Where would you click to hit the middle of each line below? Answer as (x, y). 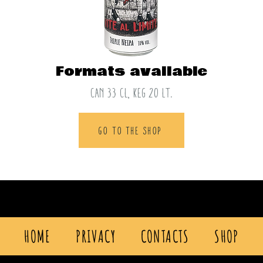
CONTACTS (165, 236)
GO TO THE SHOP (130, 130)
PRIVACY (96, 236)
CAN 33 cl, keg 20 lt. (131, 93)
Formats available (131, 72)
